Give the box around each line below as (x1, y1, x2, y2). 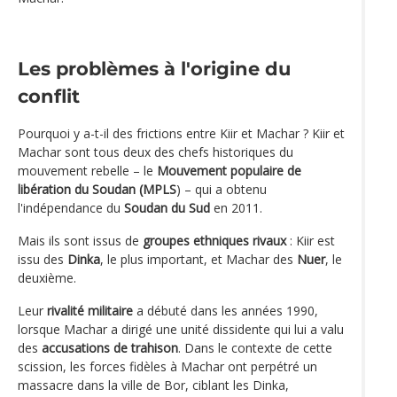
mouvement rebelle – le (18, 162, 157, 180)
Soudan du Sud (124, 199, 210, 217)
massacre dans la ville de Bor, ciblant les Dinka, (18, 377, 289, 394)
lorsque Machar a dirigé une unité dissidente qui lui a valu (18, 321, 344, 339)
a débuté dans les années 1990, (133, 302, 318, 320)
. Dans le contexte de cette (178, 339, 332, 357)
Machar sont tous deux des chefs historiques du (18, 144, 293, 161)
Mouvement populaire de (157, 162, 301, 180)
